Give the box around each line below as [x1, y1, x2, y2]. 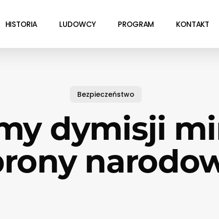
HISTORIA [5, 19, 38, 29]
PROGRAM [118, 19, 154, 29]
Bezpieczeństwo [77, 89, 134, 99]
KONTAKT [176, 19, 210, 29]
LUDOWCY [59, 19, 96, 29]
